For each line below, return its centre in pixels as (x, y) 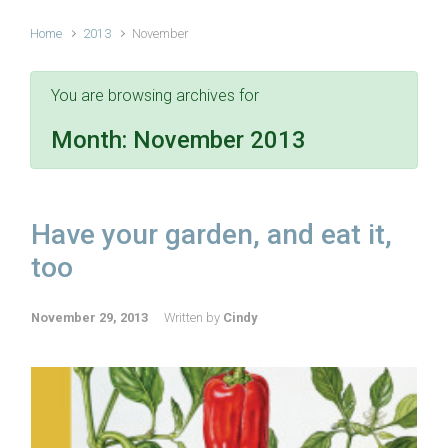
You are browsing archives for (155, 95)
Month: (92, 139)
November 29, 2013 (89, 317)
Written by (193, 317)
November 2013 (219, 139)
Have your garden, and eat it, (211, 234)
